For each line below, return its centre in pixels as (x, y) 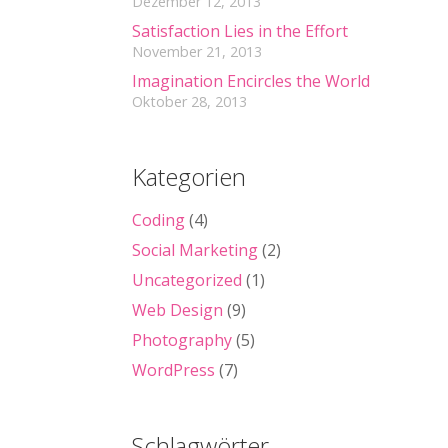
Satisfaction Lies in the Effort (240, 30)
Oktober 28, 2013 (189, 101)
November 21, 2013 (197, 51)
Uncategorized (187, 279)
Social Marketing (195, 249)
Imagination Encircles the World (251, 80)
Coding (158, 219)
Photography (182, 339)
